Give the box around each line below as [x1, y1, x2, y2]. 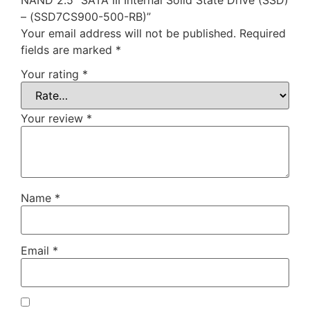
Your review [21, 111, 86, 126]
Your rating [21, 67, 82, 82]
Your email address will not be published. [21, 26, 236, 40]
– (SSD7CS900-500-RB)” [21, 9, 151, 24]
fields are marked [21, 42, 116, 57]
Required [239, 26, 286, 40]
